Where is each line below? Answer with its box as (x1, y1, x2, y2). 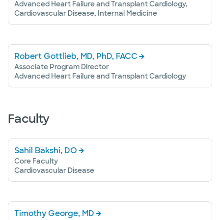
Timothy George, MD (14, 208, 94, 219)
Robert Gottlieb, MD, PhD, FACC (14, 51, 137, 61)
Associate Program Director (14, 62, 109, 71)
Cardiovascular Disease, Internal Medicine (14, 9, 157, 18)
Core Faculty (14, 157, 58, 165)
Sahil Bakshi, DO (14, 145, 77, 156)
